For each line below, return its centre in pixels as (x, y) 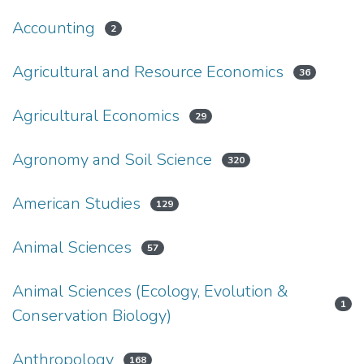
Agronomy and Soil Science (112, 160)
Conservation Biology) (92, 316)
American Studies (76, 204)
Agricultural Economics (96, 116)
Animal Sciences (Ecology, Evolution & (150, 291)
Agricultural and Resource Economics (148, 72)
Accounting (54, 28)
